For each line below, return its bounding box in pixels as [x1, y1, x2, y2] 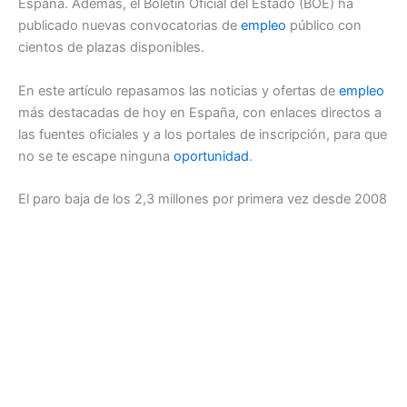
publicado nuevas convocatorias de [18, 17, 241, 35]
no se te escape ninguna [18, 147, 174, 164]
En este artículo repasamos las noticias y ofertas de [18, 82, 339, 99]
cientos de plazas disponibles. [18, 39, 204, 56]
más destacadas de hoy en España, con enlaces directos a [18, 104, 382, 121]
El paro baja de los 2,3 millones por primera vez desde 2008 [18, 191, 387, 208]
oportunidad [174, 147, 249, 164]
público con [286, 17, 362, 35]
